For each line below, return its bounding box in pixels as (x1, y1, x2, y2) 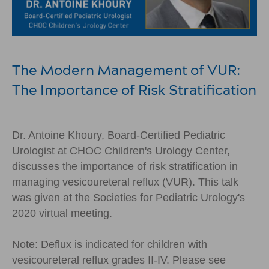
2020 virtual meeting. (12, 207, 112, 219)
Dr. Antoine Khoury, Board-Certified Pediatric (12, 128, 225, 141)
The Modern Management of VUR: (12, 61, 240, 79)
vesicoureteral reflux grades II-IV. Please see (12, 253, 226, 266)
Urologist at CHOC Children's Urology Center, (12, 144, 230, 157)
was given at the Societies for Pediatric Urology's (12, 191, 245, 204)
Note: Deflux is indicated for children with (12, 238, 207, 250)
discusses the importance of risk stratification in (12, 160, 238, 172)
